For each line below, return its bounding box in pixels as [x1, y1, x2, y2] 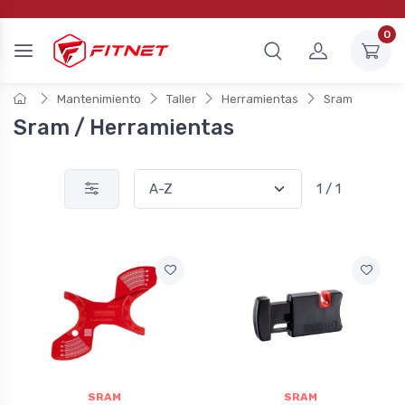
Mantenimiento [57, 92, 141, 106]
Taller [166, 92, 196, 106]
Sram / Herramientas [14, 115, 234, 140]
